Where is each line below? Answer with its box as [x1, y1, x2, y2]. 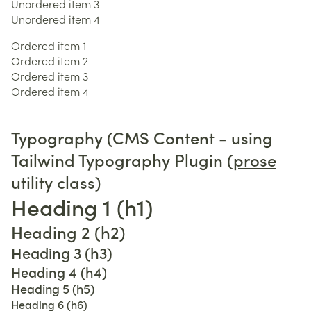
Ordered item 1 [11, 37, 86, 53]
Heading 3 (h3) [11, 242, 112, 263]
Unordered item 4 [11, 11, 100, 26]
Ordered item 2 [11, 53, 88, 68]
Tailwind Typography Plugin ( [11, 148, 233, 171]
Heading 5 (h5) [11, 280, 94, 297]
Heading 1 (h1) [11, 191, 153, 222]
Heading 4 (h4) [11, 262, 107, 281]
